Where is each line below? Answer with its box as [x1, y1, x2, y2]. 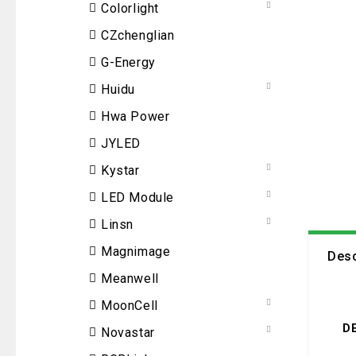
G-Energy [101, 55, 156, 70]
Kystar [101, 163, 140, 178]
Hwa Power [101, 109, 170, 124]
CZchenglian [101, 28, 175, 43]
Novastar [101, 325, 155, 340]
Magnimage [101, 244, 171, 259]
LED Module [101, 190, 174, 205]
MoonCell [101, 298, 158, 313]
